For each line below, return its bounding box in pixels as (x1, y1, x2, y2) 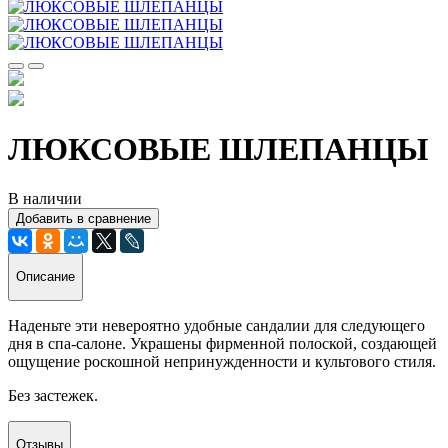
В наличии (8, 189, 82, 207)
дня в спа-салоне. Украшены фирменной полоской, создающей (8, 334, 437, 352)
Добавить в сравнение (16, 210, 151, 226)
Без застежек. (8, 386, 98, 404)
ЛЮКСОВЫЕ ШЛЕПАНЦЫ (8, 131, 428, 168)
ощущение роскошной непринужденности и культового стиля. (8, 352, 436, 370)
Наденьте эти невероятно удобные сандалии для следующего (8, 316, 425, 334)
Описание (16, 269, 75, 285)
